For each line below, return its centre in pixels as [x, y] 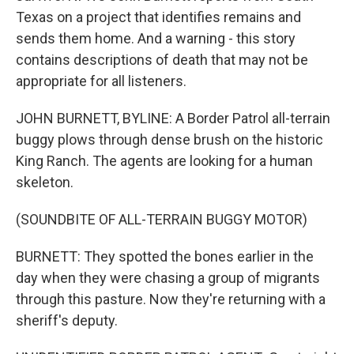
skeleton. [45, 182]
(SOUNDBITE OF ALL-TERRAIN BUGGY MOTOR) [162, 219]
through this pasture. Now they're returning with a [171, 299]
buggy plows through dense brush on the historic [169, 139]
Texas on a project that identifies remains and [158, 17]
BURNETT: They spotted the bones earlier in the [165, 256]
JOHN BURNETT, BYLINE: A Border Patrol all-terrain [173, 118]
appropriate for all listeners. [101, 81]
